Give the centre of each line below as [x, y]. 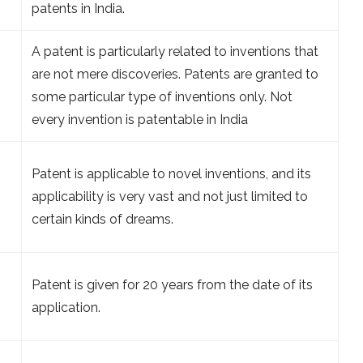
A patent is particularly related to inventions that [175, 51]
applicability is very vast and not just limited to [170, 196]
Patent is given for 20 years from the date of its [172, 284]
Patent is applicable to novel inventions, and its [171, 173]
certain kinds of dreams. [102, 219]
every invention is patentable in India [140, 119]
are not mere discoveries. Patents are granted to [175, 74]
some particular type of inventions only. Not [162, 96]
